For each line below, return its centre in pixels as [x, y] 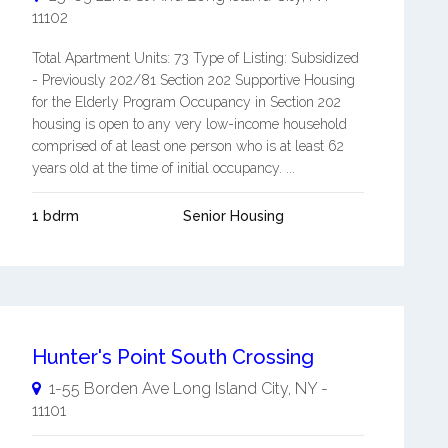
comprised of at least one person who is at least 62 [187, 146]
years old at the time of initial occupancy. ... [163, 168]
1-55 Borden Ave [108, 388]
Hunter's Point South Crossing [172, 357]
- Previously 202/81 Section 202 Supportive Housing [193, 80]
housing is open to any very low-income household [189, 124]
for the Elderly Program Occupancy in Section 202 [186, 102]
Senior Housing [233, 216]
